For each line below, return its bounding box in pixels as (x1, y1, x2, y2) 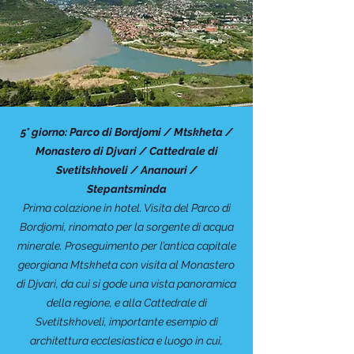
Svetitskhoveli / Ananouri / (55, 164, 198, 176)
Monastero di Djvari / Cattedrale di (35, 145, 218, 157)
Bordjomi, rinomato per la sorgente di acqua (19, 220, 234, 233)
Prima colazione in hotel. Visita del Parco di (22, 201, 231, 214)
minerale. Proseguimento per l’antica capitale (17, 239, 236, 252)
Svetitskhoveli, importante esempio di (35, 315, 218, 328)
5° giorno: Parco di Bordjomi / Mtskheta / (20, 126, 233, 138)
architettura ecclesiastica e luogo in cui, (30, 334, 223, 347)
